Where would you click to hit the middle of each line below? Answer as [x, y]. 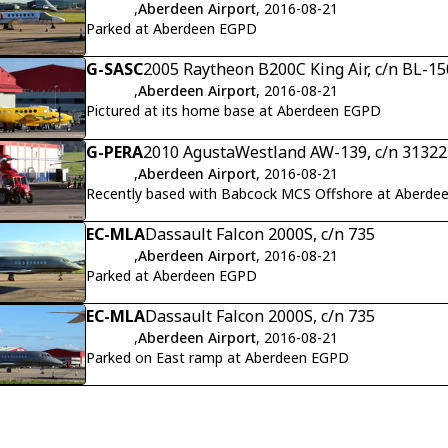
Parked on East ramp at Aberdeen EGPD [217, 357]
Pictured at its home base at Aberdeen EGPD [233, 111]
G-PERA [114, 151]
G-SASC [114, 69]
